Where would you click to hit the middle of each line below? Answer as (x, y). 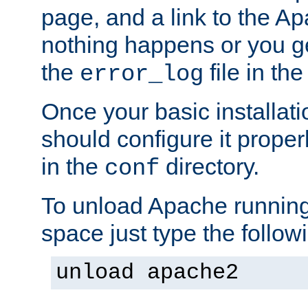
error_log (142, 74)
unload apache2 (147, 273)
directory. (209, 166)
